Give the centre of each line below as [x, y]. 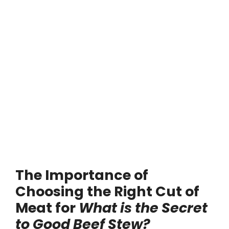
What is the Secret [143, 208]
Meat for [47, 208]
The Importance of [82, 175]
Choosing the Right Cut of [107, 191]
